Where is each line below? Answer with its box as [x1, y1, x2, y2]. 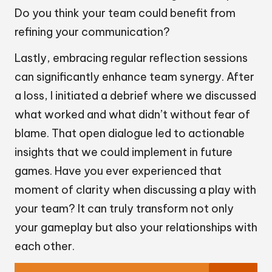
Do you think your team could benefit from [15, 6, 236, 21]
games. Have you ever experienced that [15, 164, 222, 178]
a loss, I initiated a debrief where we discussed [15, 89, 256, 103]
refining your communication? [15, 25, 170, 39]
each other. [15, 239, 75, 254]
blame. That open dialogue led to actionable [15, 126, 245, 141]
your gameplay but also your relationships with [15, 220, 257, 235]
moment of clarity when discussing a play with [15, 183, 256, 197]
